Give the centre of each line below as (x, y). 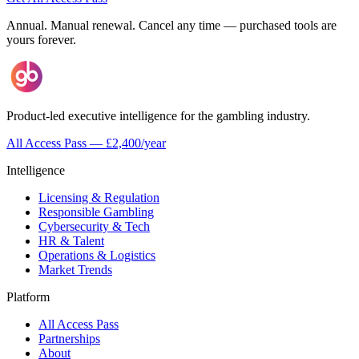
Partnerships (69, 339)
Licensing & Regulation (99, 198)
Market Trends (75, 270)
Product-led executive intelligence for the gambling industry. (158, 116)
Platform (28, 297)
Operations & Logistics (97, 256)
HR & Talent (71, 241)
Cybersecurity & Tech (94, 227)
